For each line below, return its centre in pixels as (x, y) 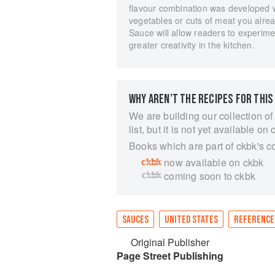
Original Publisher (170, 242)
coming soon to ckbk (210, 176)
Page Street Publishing (170, 256)
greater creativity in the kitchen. (192, 45)
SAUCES (135, 220)
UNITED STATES (191, 220)
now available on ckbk (214, 162)
